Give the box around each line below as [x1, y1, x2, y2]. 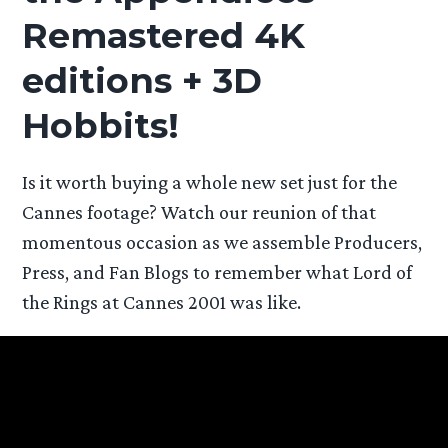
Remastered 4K [22, 13, 306, 57]
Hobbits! [22, 103, 180, 147]
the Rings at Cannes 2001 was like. [22, 290, 302, 313]
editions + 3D [22, 58, 263, 102]
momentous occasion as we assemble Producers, [22, 230, 423, 253]
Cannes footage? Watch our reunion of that [22, 200, 377, 223]
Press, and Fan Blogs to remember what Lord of [22, 260, 413, 283]
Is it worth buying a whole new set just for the [22, 170, 398, 193]
